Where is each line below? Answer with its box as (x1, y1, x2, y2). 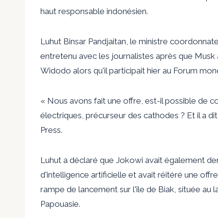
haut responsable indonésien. (40, 6, 148, 16)
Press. (40, 125, 62, 135)
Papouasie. (40, 199, 80, 209)
